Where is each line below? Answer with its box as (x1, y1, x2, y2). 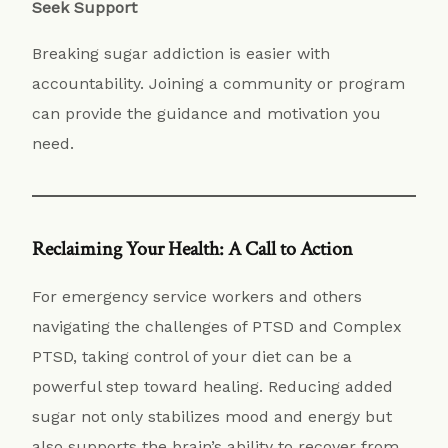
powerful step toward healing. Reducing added (32, 377, 394, 397)
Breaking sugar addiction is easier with (32, 44, 331, 64)
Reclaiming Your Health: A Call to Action (32, 236, 354, 263)
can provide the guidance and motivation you (32, 104, 382, 124)
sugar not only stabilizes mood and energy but (32, 407, 393, 427)
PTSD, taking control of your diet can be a (32, 347, 353, 367)
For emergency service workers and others (32, 287, 363, 307)
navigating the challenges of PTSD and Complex (32, 317, 403, 337)
